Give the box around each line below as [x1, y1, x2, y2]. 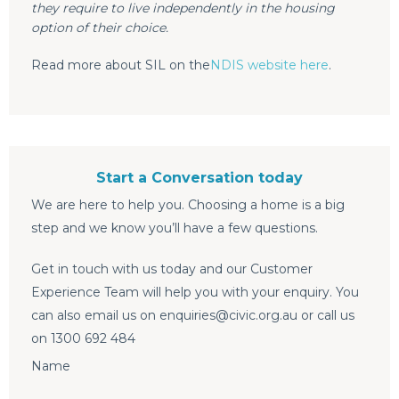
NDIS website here [210, 56, 329, 73]
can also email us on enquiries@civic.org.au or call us [31, 307, 354, 324]
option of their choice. [31, 19, 168, 36]
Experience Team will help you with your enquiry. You [31, 284, 359, 301]
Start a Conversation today [96, 169, 303, 187]
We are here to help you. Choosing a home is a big [31, 197, 345, 214]
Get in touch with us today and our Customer [31, 261, 313, 278]
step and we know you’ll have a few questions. [31, 220, 318, 237]
